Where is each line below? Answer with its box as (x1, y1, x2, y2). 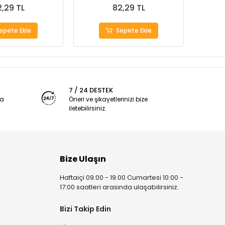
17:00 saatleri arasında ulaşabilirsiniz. (60, 182, 179, 192)
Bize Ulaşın (60, 153, 106, 165)
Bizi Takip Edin (60, 204, 111, 214)
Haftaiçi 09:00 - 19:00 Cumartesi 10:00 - (60, 173, 184, 182)
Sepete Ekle (116, 26, 152, 35)
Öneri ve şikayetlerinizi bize (68, 95, 148, 103)
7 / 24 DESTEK (68, 85, 113, 95)
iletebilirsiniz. (68, 104, 106, 113)
